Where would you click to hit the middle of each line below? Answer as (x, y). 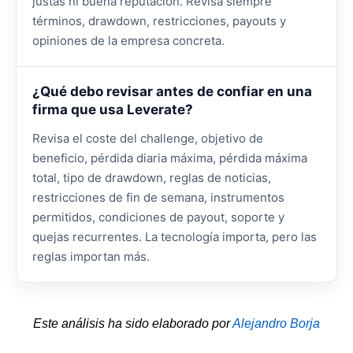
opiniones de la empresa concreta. (128, 41)
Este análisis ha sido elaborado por (133, 324)
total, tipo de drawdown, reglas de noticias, (152, 178)
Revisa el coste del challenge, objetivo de (148, 139)
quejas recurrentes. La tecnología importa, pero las (175, 237)
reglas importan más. (91, 257)
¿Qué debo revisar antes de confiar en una (172, 92)
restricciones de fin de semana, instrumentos (158, 198)
